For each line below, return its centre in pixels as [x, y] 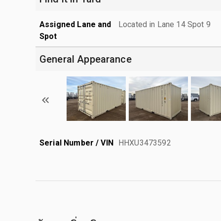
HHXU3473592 [145, 143]
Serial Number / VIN [76, 143]
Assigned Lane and [75, 24]
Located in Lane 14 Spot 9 [165, 24]
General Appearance [86, 59]
